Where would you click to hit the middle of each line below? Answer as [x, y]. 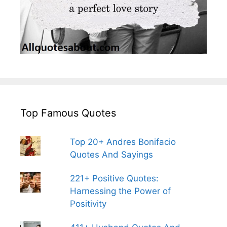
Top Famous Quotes [68, 113]
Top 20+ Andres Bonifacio [123, 142]
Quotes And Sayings [111, 155]
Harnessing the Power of [120, 191]
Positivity [88, 204]
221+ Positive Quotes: [114, 179]
